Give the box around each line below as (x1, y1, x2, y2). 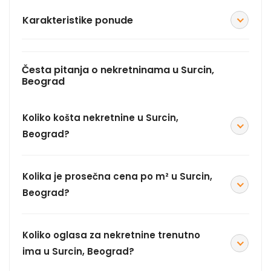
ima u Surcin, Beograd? (22, 245, 134, 258)
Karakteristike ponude (22, 13, 133, 27)
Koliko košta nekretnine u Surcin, (22, 111, 178, 125)
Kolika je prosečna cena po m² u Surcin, (22, 170, 212, 183)
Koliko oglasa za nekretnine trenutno (22, 229, 200, 242)
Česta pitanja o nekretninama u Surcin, (22, 63, 214, 77)
